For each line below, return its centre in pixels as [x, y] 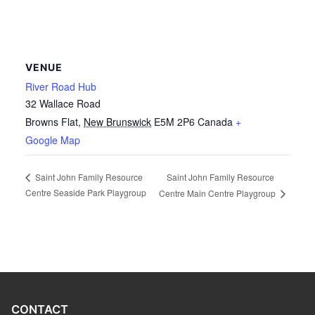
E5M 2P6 [174, 121]
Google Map [53, 140]
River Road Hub [61, 86]
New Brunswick [117, 121]
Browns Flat [52, 121]
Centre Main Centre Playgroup [218, 193]
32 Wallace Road [63, 103]
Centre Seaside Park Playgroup [86, 193]
